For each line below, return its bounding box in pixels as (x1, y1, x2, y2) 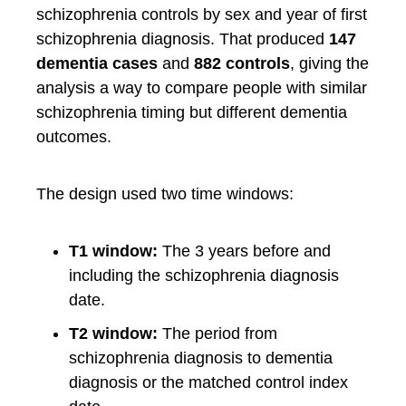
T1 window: (69, 242, 158, 260)
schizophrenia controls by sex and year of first (36, 5, 367, 24)
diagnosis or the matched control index (69, 373, 348, 391)
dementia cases (36, 54, 158, 72)
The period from (158, 324, 277, 343)
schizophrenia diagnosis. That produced (36, 30, 329, 48)
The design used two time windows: (36, 185, 294, 203)
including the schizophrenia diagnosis (69, 266, 339, 285)
